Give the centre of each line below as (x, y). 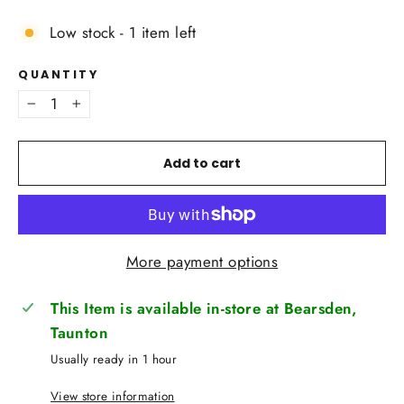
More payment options (202, 261)
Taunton (80, 332)
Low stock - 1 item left (123, 32)
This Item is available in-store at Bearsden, (204, 308)
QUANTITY (59, 74)
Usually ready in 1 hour (114, 358)
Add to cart (202, 163)
